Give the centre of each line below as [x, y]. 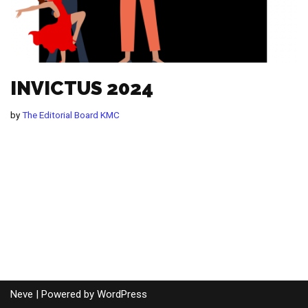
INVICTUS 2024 [82, 88]
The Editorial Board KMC [71, 114]
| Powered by [65, 294]
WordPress [122, 294]
